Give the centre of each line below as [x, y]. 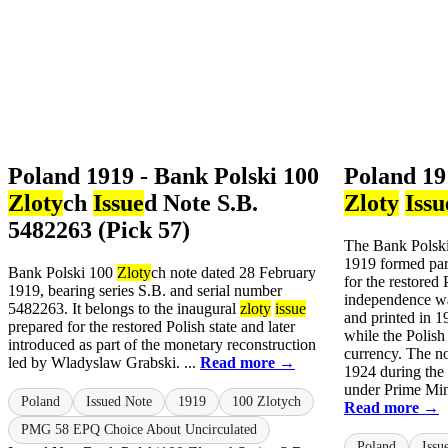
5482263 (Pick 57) [99, 229]
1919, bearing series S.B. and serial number [145, 290]
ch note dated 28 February [233, 272]
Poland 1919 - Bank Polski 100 [163, 175]
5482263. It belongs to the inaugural [124, 308]
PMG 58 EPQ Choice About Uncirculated [139, 429]
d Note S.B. [201, 202]
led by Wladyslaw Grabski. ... [104, 362]
